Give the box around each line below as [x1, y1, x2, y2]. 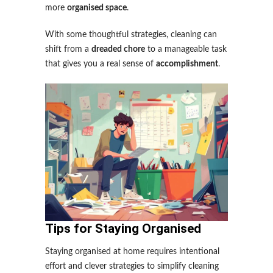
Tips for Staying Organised [45, 221, 201, 236]
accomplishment [156, 60, 218, 68]
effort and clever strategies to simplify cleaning [45, 262, 219, 271]
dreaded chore [91, 45, 145, 54]
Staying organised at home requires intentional [45, 247, 219, 256]
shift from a [45, 45, 91, 54]
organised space [67, 4, 127, 12]
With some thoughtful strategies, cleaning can [45, 30, 217, 39]
